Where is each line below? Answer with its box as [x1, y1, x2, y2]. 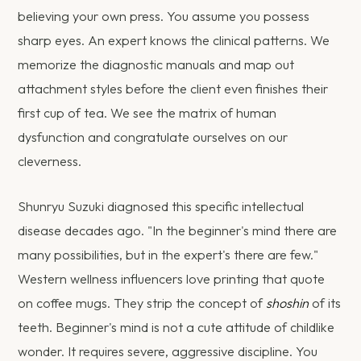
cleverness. [18, 152, 82, 169]
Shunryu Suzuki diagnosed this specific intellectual [18, 197, 305, 214]
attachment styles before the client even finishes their [18, 80, 329, 97]
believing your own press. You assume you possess [18, 7, 310, 24]
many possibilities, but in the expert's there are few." [18, 246, 319, 263]
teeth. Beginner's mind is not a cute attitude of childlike [18, 318, 335, 335]
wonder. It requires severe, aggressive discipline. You [18, 342, 318, 359]
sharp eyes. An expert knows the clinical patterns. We [18, 31, 330, 48]
